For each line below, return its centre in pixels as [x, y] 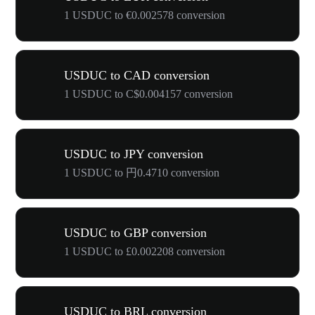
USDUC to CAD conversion [137, 75]
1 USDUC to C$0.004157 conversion [148, 94]
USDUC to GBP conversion [135, 233]
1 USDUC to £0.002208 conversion [144, 251]
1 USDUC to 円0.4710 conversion [142, 173]
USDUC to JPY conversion [134, 154]
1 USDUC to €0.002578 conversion [144, 15]
